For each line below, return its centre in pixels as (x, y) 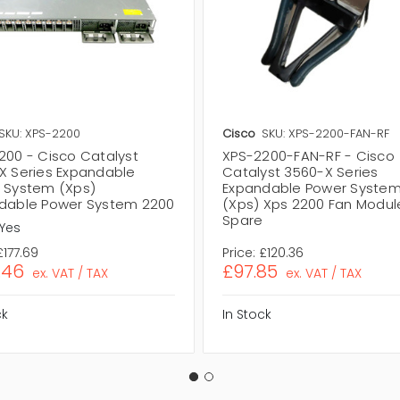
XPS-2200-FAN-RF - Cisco (308, 155)
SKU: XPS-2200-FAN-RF (326, 133)
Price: (239, 252)
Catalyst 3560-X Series (300, 171)
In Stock (247, 314)
